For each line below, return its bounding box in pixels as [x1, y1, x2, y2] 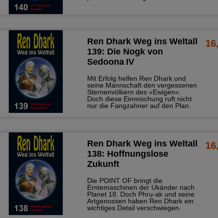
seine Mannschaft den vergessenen [87, 81, 197, 90]
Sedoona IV [87, 57, 134, 67]
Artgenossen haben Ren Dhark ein [87, 197, 194, 205]
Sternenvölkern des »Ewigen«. [87, 88, 181, 96]
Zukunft [87, 159, 119, 169]
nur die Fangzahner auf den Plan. [87, 102, 191, 110]
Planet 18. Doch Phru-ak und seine [87, 190, 195, 199]
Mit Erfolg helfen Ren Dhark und [87, 74, 186, 83]
